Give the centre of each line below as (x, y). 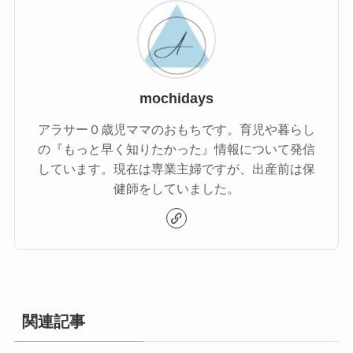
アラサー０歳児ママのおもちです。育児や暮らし (176, 129)
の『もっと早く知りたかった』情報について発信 (176, 149)
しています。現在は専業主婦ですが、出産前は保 (176, 168)
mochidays (176, 98)
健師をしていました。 (176, 188)
